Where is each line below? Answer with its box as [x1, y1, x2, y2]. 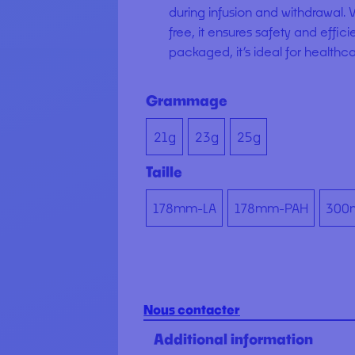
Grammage [146, 91, 228, 109]
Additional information [154, 330, 314, 349]
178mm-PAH [234, 200, 309, 216]
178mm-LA [152, 200, 217, 216]
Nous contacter [143, 302, 241, 318]
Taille [146, 162, 183, 181]
